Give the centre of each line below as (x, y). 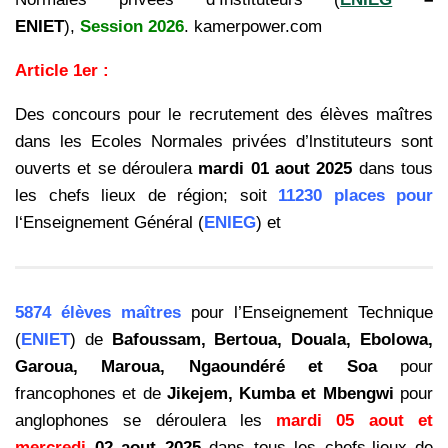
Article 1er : (62, 70)
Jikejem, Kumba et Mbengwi (280, 393)
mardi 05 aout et (355, 420)
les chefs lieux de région (119, 195)
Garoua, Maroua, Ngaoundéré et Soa (196, 366)
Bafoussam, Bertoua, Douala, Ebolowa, (272, 339)
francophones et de (91, 393)
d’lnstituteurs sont (364, 141)
